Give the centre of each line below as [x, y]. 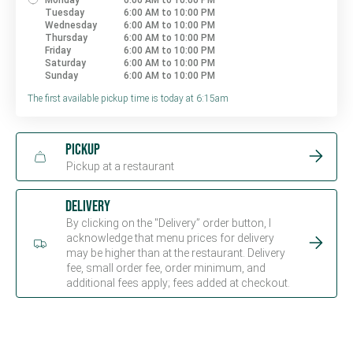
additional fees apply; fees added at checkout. [178, 282]
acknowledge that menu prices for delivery [170, 238]
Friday [58, 50]
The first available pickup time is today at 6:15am [128, 98]
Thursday [66, 38]
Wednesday [71, 25]
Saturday [65, 63]
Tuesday [65, 13]
